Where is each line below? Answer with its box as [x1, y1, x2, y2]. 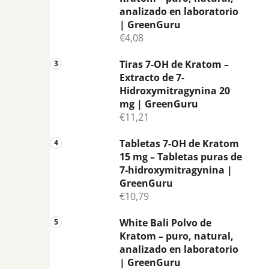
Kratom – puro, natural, [119, 229, 234, 243]
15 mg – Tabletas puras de [119, 150, 242, 163]
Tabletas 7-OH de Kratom [119, 136, 239, 150]
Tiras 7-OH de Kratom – [119, 57, 229, 71]
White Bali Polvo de [119, 216, 211, 229]
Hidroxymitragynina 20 [119, 83, 230, 97]
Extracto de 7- [119, 70, 184, 84]
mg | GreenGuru [119, 97, 198, 110]
